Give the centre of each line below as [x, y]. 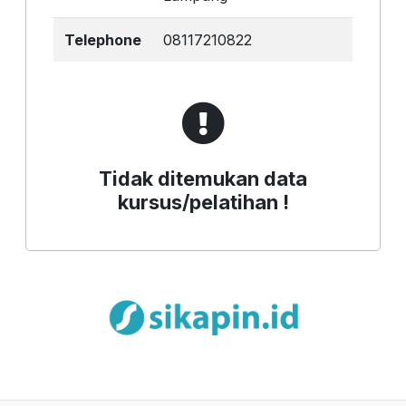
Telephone [103, 40]
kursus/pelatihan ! [203, 202]
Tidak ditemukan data [203, 179]
